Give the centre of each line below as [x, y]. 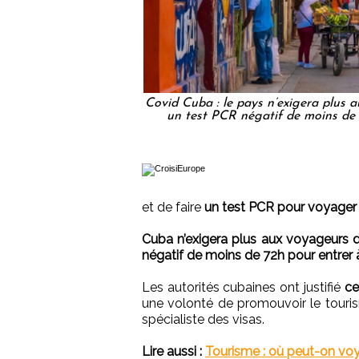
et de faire [173, 207]
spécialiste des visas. [203, 319]
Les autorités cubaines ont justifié [243, 287]
